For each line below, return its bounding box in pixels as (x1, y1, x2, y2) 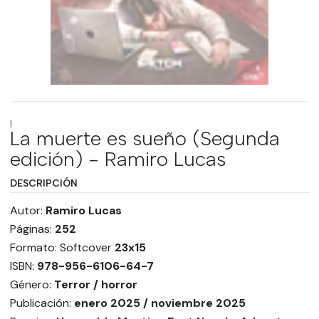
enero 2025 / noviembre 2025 (73, 296, 246, 311)
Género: (9, 277, 51, 293)
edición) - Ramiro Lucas (9, 147, 226, 172)
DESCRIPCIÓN (9, 177, 78, 189)
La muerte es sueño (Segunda (9, 126, 280, 151)
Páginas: (9, 221, 52, 237)
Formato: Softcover (9, 240, 115, 256)
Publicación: (9, 296, 74, 311)
